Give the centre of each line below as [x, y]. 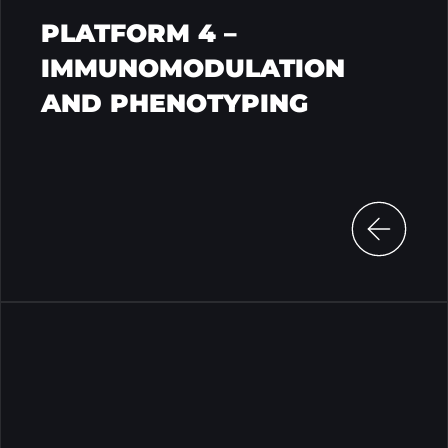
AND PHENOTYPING [174, 102]
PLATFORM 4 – [139, 32]
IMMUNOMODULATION [193, 67]
